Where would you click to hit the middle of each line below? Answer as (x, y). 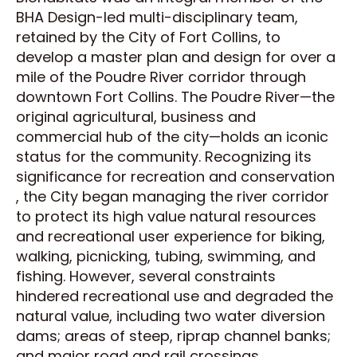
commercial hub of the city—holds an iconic (172, 137)
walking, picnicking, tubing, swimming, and (166, 257)
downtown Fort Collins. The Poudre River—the (175, 97)
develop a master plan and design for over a (176, 57)
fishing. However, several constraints (146, 277)
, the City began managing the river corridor (173, 197)
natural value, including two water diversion (171, 316)
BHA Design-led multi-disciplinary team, (157, 18)
